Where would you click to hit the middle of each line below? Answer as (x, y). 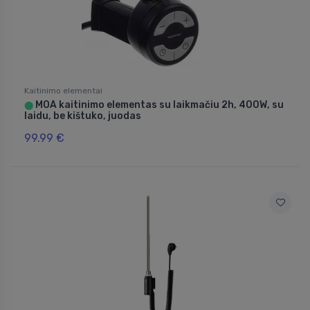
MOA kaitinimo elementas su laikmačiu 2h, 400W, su (158, 105)
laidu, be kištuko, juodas (83, 116)
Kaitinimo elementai (63, 91)
